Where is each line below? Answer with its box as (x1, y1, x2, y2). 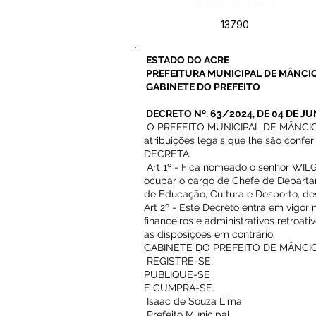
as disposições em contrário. (144, 229, 275, 240)
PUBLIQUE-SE (144, 269, 213, 280)
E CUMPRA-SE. (144, 282, 214, 293)
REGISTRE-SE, (144, 255, 216, 267)
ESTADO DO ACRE (144, 54, 229, 66)
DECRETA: (144, 148, 191, 159)
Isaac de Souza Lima (144, 296, 242, 307)
